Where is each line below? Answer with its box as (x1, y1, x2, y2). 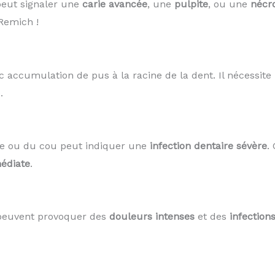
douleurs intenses (109, 210, 195, 222)
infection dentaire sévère (149, 139, 267, 152)
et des (194, 210, 230, 222)
